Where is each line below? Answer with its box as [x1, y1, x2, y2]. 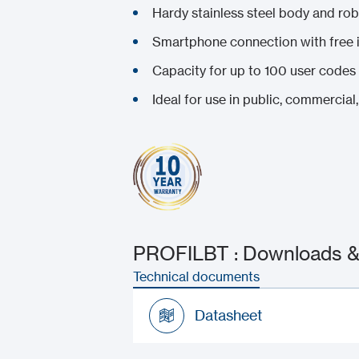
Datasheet [195, 306, 263, 325]
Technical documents [132, 268, 260, 284]
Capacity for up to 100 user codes [151, 62, 356, 79]
